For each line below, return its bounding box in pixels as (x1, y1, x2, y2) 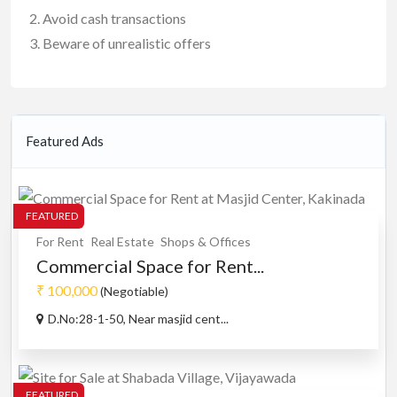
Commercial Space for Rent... (36, 255, 264, 277)
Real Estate (90, 234, 154, 250)
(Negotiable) (97, 284, 168, 300)
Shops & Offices (160, 234, 251, 250)
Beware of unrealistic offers (43, 35, 211, 52)
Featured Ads (26, 133, 104, 150)
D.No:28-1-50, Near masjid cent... (48, 311, 229, 327)
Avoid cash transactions (43, 10, 186, 27)
